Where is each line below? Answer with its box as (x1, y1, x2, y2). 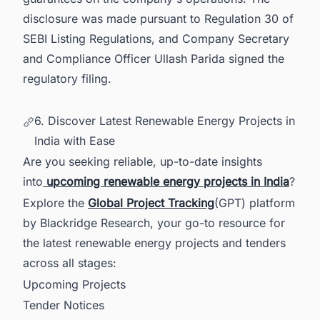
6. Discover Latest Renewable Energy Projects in (34, 113, 295, 128)
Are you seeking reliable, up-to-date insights (23, 154, 262, 169)
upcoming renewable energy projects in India (43, 174, 289, 189)
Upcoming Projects (23, 276, 126, 291)
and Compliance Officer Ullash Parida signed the (23, 51, 284, 66)
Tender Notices (23, 298, 104, 313)
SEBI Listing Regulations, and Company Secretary (23, 31, 289, 46)
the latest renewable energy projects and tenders (23, 235, 286, 250)
